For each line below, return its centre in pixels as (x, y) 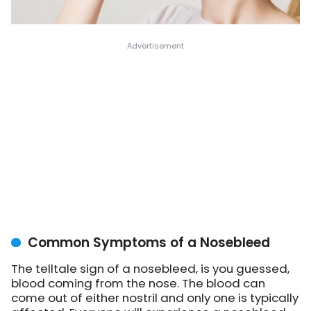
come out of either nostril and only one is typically (155, 298)
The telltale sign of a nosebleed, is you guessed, (150, 269)
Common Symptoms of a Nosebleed (149, 243)
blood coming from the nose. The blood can (138, 284)
